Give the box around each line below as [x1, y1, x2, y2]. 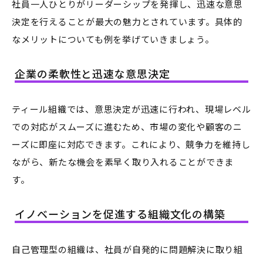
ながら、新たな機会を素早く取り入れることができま [12, 156, 234, 168]
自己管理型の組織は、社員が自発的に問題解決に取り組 [12, 243, 243, 256]
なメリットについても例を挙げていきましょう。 [12, 33, 214, 46]
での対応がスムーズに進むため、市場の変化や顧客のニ [12, 120, 242, 133]
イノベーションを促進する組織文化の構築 [15, 206, 226, 222]
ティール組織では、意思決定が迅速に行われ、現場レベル [12, 103, 251, 116]
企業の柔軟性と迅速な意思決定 [15, 66, 170, 82]
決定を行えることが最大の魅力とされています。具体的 [12, 15, 242, 28]
